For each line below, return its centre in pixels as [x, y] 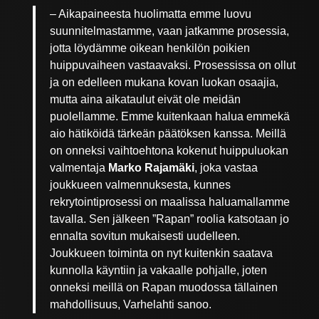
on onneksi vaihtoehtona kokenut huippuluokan [169, 151]
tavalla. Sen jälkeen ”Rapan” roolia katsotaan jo [170, 219]
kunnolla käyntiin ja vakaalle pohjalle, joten [159, 271]
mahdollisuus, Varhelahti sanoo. [131, 305]
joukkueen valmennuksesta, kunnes [141, 185]
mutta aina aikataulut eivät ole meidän [146, 100]
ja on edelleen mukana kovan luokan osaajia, [164, 83]
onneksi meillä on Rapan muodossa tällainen [164, 288]
